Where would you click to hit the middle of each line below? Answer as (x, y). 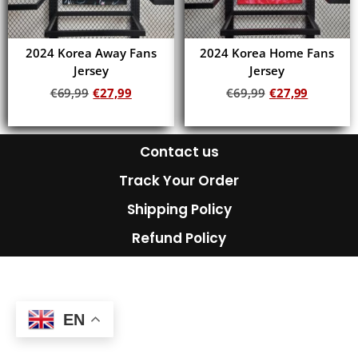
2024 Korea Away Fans (91, 53)
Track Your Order (179, 181)
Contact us (179, 152)
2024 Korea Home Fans (267, 53)
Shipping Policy (179, 210)
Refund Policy (179, 239)
